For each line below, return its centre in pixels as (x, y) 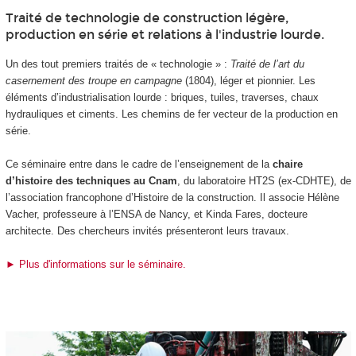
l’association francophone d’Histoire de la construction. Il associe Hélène (172, 197)
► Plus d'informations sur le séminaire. (97, 264)
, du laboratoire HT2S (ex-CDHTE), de (264, 180)
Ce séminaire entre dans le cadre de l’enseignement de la (139, 164)
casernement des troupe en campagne (93, 80)
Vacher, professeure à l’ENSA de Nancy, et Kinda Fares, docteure (156, 214)
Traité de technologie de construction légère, (147, 17)
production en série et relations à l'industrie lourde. (164, 34)
